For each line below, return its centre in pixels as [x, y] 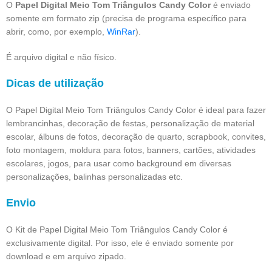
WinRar [121, 31]
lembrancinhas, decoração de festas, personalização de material [130, 123]
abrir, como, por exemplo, [56, 31]
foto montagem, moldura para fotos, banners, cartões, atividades [131, 150]
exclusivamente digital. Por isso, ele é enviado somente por [120, 243]
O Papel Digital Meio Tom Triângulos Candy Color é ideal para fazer [136, 110]
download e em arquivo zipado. [66, 256]
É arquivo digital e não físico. [61, 57]
